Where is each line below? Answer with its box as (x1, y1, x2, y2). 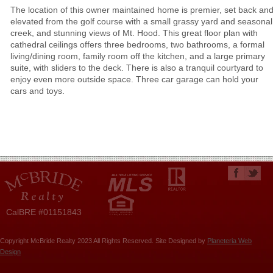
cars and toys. (10, 86, 65, 96)
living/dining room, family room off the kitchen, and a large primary (10, 51, 265, 62)
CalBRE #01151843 (6, 207, 82, 218)
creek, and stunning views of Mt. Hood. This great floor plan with (10, 28, 258, 38)
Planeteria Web (207, 237, 252, 245)
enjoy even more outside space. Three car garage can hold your (10, 74, 258, 85)
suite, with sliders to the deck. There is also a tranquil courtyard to (10, 63, 263, 73)
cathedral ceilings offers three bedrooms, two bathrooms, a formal (10, 40, 264, 50)
